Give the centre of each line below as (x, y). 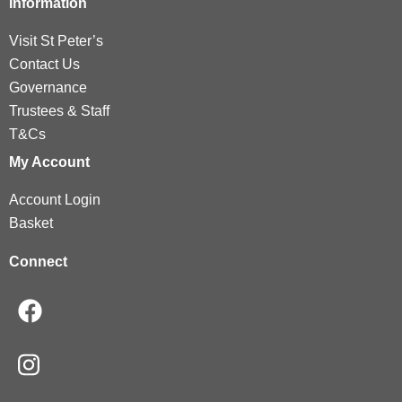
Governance (48, 88)
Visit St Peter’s (56, 41)
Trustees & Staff (59, 111)
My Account (49, 162)
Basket (31, 223)
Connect (38, 262)
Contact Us (44, 65)
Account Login (55, 200)
